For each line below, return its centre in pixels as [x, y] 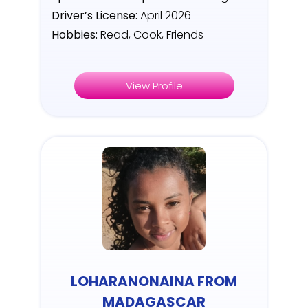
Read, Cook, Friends [151, 35]
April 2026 [164, 16]
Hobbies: [75, 35]
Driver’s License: [95, 16]
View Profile [154, 86]
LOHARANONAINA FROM [154, 282]
